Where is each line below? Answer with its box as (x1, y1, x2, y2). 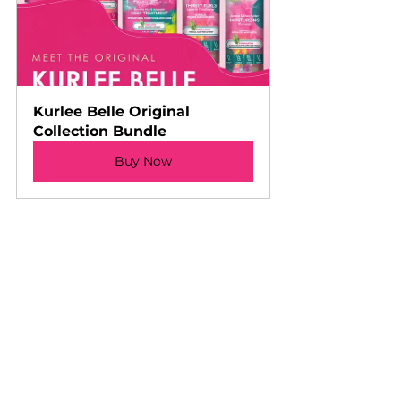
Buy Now (115, 152, 172, 169)
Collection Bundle (33, 122, 166, 140)
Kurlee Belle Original (33, 102, 194, 120)
